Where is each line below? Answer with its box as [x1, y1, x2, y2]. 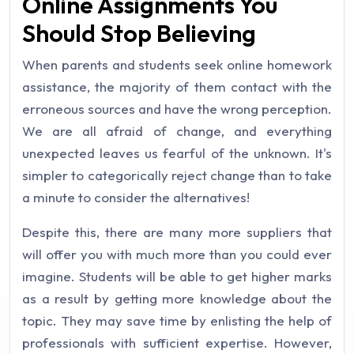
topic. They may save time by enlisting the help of [22, 312, 332, 329]
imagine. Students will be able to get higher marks [22, 268, 332, 284]
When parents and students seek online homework [22, 56, 332, 73]
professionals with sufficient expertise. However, [22, 334, 332, 351]
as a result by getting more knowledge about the [22, 290, 332, 307]
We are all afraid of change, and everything [22, 122, 332, 139]
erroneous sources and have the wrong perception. [22, 100, 332, 117]
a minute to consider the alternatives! [22, 189, 250, 205]
